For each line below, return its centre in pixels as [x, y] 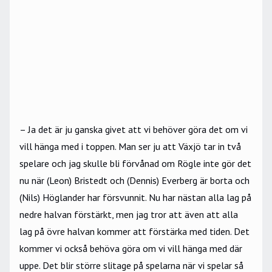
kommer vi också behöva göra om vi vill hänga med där [131, 249]
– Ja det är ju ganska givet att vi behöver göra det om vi [134, 130]
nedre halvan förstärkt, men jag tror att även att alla [129, 215]
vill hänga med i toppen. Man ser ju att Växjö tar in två [130, 147]
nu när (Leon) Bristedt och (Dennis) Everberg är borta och [134, 181]
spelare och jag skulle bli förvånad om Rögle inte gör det [135, 164]
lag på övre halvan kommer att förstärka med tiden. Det [134, 232]
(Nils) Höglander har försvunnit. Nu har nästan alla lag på [135, 198]
